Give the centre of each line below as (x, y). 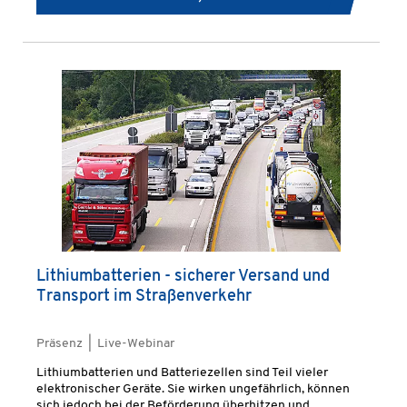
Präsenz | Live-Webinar (105, 344)
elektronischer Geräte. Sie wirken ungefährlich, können (193, 389)
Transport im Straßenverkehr (144, 297)
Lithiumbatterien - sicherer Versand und (183, 277)
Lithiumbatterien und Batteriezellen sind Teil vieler (182, 373)
